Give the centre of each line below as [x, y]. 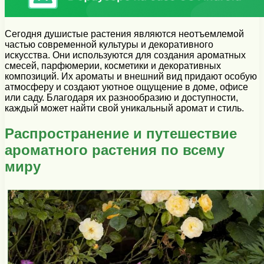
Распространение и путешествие [121, 133]
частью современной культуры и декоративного [109, 45]
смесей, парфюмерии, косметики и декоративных [113, 66]
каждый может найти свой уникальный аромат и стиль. [124, 108]
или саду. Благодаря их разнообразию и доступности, [121, 98]
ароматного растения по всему [115, 150]
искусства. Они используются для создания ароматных [125, 55]
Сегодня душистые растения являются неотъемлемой [124, 34]
